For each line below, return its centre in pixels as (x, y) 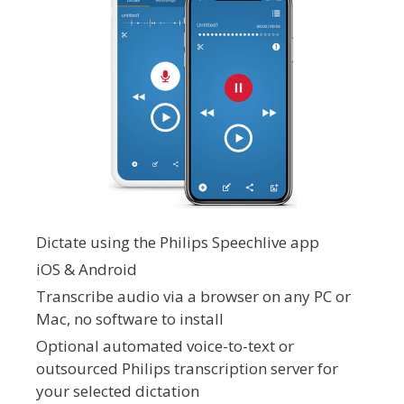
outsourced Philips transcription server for (187, 369)
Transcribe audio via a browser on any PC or (193, 297)
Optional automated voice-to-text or (165, 346)
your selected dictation (118, 391)
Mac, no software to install (130, 319)
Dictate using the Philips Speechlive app (178, 243)
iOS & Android (87, 270)
